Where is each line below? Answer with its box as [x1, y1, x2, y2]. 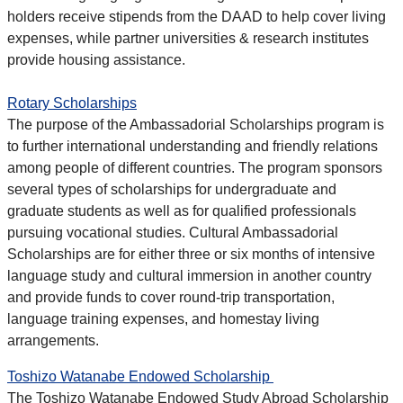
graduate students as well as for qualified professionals [7, 203, 356, 219]
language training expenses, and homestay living [7, 311, 319, 327]
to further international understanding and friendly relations [7, 139, 378, 155]
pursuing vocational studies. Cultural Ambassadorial [7, 225, 338, 241]
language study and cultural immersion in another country [7, 268, 372, 284]
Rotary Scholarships [7, 95, 137, 112]
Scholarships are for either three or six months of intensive [7, 246, 375, 263]
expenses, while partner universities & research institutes [7, 31, 369, 47]
